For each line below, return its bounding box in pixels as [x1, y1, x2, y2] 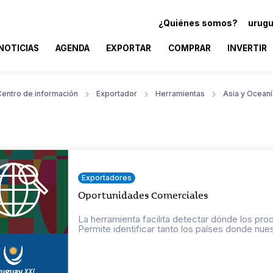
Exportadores [82, 172, 132, 182]
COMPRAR [168, 43, 211, 53]
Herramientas [155, 88, 205, 98]
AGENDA [55, 43, 90, 53]
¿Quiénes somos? [158, 17, 238, 28]
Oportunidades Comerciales [78, 189, 209, 202]
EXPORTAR [106, 43, 152, 53]
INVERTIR [227, 43, 267, 53]
